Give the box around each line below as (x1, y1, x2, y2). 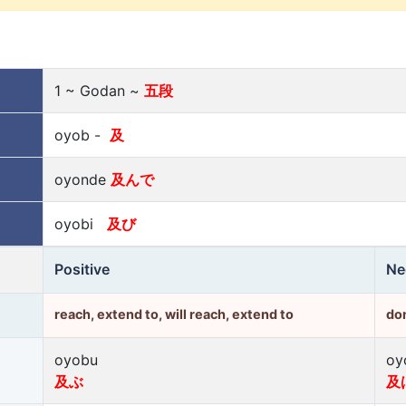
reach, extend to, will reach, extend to (54, 306, 294, 322)
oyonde (54, 170, 111, 188)
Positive (54, 260, 110, 278)
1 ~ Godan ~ (54, 82, 144, 100)
